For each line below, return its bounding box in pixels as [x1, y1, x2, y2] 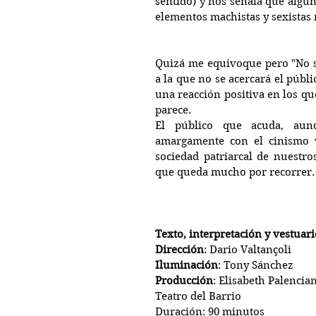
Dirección [155, 243, 204, 256]
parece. [155, 103, 194, 116]
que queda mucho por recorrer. [155, 165, 315, 178]
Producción [155, 274, 213, 287]
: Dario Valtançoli [204, 243, 291, 256]
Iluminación [155, 258, 218, 272]
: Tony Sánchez [218, 258, 293, 272]
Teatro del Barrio [155, 289, 241, 303]
